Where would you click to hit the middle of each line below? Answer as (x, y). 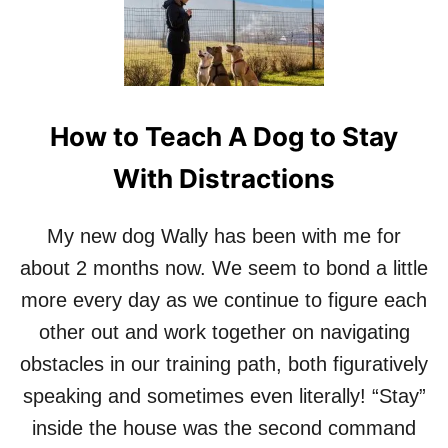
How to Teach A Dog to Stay (224, 136)
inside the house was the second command (224, 427)
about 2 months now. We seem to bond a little (224, 267)
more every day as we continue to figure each (224, 299)
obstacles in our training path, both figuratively (224, 363)
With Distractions (224, 178)
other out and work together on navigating (224, 331)
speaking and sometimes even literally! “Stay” (224, 395)
